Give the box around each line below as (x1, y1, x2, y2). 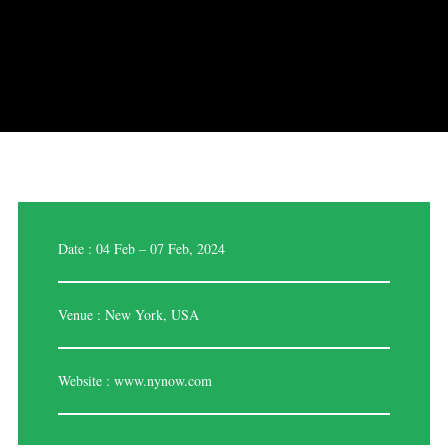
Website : (57, 370, 114, 390)
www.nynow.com (113, 370, 212, 390)
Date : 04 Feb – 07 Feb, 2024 (57, 238, 225, 258)
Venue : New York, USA (57, 304, 199, 324)
